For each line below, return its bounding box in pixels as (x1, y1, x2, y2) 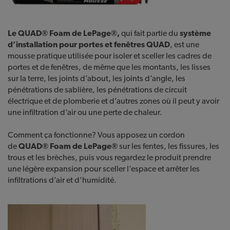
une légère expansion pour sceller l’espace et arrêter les (8, 164, 200, 174)
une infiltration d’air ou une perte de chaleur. (8, 107, 162, 118)
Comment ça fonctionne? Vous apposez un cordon (8, 130, 185, 140)
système (180, 28, 211, 39)
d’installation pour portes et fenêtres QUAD (8, 40, 170, 50)
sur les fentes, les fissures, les (118, 141, 219, 151)
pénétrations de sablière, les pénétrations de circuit (8, 85, 187, 95)
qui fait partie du (120, 28, 180, 39)
